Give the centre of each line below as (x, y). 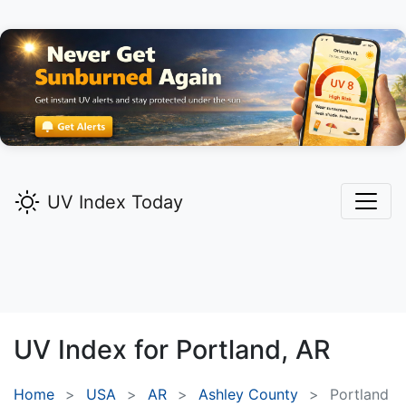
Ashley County (248, 395)
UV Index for (95, 350)
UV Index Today (115, 203)
